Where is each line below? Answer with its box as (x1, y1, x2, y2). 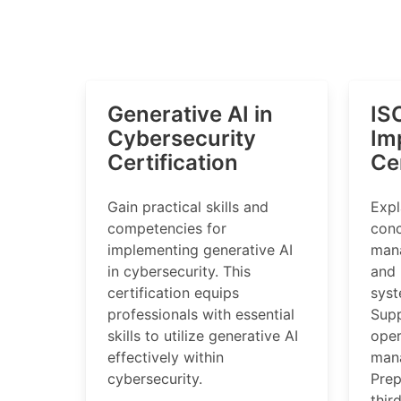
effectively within (107, 348, 224, 366)
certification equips (107, 284, 239, 302)
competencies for (107, 219, 226, 237)
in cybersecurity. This (107, 262, 251, 280)
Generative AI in (107, 101, 273, 127)
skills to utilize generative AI (107, 327, 298, 345)
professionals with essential (107, 305, 294, 323)
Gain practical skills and (107, 198, 269, 216)
